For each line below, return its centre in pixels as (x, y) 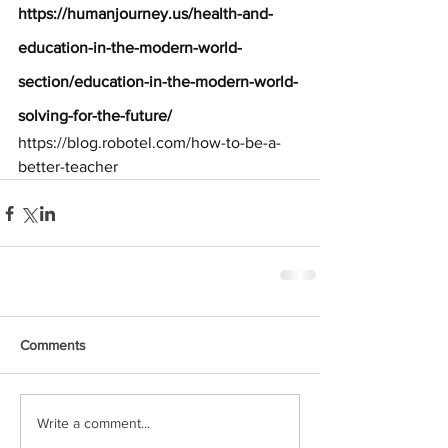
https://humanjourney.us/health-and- (145, 13)
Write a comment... (93, 422)
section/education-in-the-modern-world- (158, 81)
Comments (53, 345)
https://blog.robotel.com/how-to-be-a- (149, 142)
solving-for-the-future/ (95, 115)
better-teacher (68, 166)
